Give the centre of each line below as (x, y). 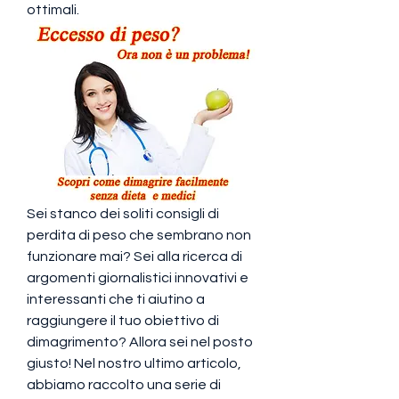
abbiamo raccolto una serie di (124, 384)
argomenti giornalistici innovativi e (138, 277)
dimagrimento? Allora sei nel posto (140, 342)
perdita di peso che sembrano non (139, 235)
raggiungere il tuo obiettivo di (123, 320)
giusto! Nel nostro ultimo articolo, (134, 363)
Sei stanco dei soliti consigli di (123, 213)
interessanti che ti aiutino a (116, 299)
